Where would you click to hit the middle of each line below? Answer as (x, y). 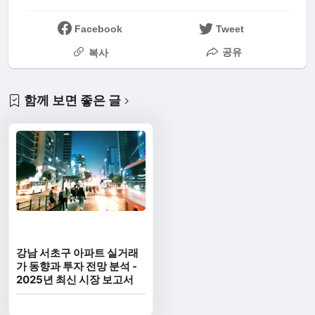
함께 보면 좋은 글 (73, 100)
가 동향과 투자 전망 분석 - (77, 266)
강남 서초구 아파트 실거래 (78, 253)
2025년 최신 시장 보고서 (75, 280)
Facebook (98, 28)
